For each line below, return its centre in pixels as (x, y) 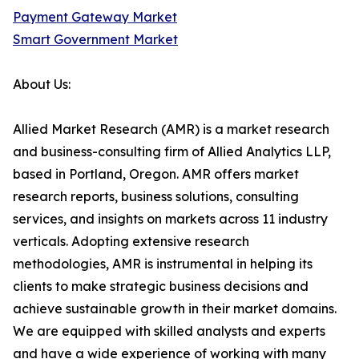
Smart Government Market (95, 39)
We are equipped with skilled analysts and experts (169, 331)
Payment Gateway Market (95, 17)
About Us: (42, 84)
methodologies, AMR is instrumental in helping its (163, 264)
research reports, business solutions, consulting (156, 196)
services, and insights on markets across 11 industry (170, 219)
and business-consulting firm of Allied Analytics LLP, (172, 151)
